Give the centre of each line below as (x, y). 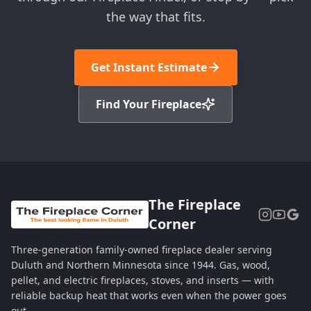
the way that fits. (155, 17)
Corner (172, 224)
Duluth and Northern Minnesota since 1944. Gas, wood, (141, 265)
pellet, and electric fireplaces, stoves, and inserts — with (143, 280)
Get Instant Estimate (149, 68)
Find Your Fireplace (149, 104)
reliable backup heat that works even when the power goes (149, 296)
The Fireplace (194, 205)
